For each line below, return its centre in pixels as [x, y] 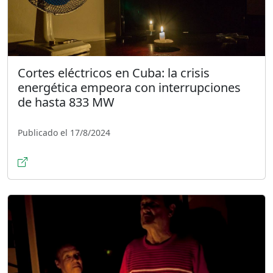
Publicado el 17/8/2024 [64, 133]
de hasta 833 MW [66, 102]
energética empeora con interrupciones [129, 88]
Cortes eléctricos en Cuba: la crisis [114, 73]
